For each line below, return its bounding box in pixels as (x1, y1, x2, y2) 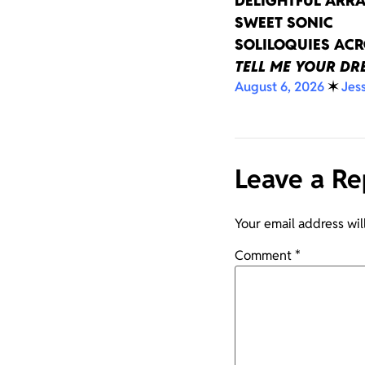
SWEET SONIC (235, 13, 333, 33)
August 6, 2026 (235, 78, 324, 96)
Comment (235, 247, 295, 265)
